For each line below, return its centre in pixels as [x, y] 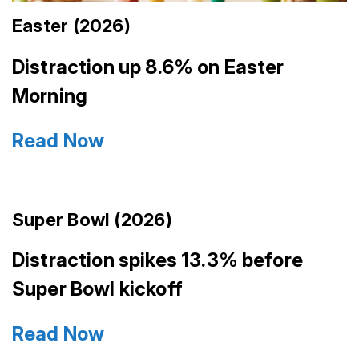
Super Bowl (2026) [92, 219]
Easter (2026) [71, 25]
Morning [50, 95]
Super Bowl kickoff [97, 289]
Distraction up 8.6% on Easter [148, 67]
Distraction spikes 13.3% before [157, 260]
